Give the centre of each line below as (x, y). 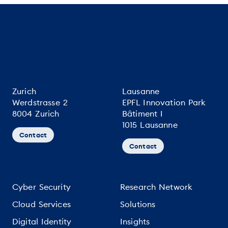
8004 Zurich (36, 113)
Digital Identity (42, 221)
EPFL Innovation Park (164, 102)
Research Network (156, 187)
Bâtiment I (143, 113)
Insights (135, 221)
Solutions (138, 204)
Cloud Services (41, 204)
